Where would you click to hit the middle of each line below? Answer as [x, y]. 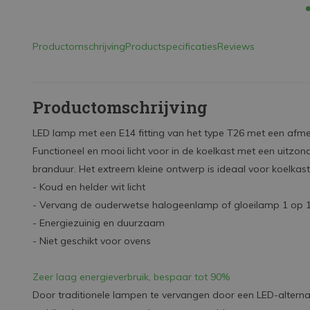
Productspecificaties [171, 46]
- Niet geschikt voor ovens [92, 241]
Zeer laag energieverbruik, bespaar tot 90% [131, 277]
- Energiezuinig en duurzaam [99, 223]
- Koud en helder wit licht [89, 187]
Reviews [236, 46]
